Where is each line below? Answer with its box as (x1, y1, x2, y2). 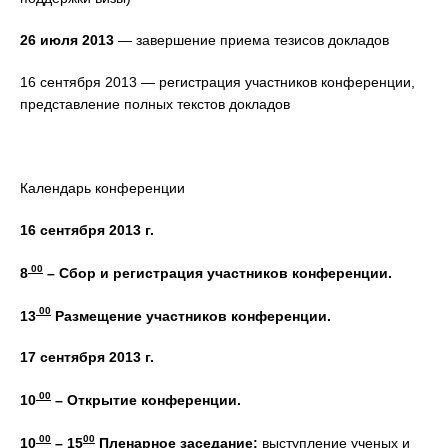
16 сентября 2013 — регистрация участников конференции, (20, 74, 415, 90)
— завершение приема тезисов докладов (114, 32, 389, 48)
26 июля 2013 (20, 32, 114, 48)
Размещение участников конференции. (51, 307, 331, 324)
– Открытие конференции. (55, 391, 241, 408)
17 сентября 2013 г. (20, 349, 154, 366)
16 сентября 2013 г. (20, 222, 154, 238)
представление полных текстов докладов (20, 96, 290, 112)
